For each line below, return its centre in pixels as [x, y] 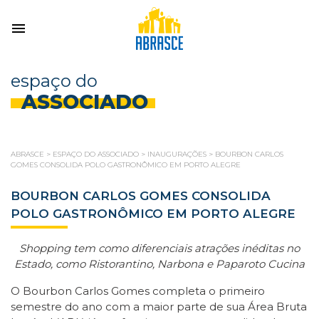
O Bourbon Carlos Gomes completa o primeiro [138, 291]
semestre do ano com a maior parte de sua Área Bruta [159, 307]
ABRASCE [27, 154]
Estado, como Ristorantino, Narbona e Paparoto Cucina [159, 264]
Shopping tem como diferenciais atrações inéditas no [159, 248]
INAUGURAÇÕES [177, 154]
